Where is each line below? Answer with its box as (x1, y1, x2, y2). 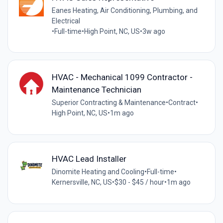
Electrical (51, 16, 80, 25)
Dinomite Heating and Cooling (51, 168, 144, 176)
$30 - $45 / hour (114, 178, 164, 187)
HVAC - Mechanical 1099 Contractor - (51, 72, 193, 83)
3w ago (142, 27, 165, 35)
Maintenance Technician (51, 85, 141, 95)
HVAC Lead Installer (51, 154, 126, 164)
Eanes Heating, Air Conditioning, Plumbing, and (51, 6, 198, 14)
